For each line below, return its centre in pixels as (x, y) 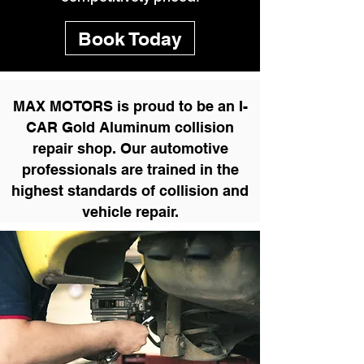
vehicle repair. (130, 212)
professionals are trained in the (130, 169)
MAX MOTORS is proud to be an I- (130, 106)
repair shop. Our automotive (130, 148)
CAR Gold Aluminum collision (130, 127)
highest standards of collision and (130, 191)
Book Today (130, 38)
